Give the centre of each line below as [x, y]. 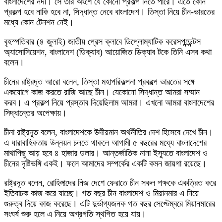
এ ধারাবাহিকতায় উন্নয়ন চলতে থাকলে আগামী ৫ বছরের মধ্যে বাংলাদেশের [105, 143]
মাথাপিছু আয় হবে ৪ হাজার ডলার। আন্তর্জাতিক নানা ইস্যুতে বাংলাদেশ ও [106, 153]
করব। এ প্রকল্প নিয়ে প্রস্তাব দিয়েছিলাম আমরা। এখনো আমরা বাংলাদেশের [109, 103]
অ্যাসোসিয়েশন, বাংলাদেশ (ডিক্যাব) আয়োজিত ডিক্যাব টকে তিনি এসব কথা [108, 52]
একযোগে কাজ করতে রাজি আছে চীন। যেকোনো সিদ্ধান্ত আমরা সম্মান [102, 92]
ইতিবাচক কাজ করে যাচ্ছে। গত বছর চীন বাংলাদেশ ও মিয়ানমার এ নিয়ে [101, 194]
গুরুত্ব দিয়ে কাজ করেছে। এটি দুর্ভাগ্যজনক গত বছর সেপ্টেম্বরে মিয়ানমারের [110, 204]
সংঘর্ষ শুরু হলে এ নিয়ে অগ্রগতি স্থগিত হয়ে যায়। [75, 214]
